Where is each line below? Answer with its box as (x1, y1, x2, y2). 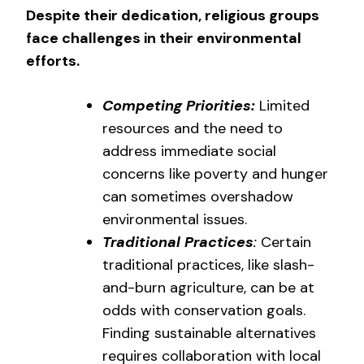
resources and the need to (102, 118, 283, 138)
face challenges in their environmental (26, 28, 301, 48)
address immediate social (102, 141, 276, 161)
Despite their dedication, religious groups (26, 5, 319, 25)
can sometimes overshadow (102, 186, 293, 206)
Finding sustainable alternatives (102, 323, 316, 343)
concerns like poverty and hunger (102, 163, 328, 184)
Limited (255, 95, 310, 115)
